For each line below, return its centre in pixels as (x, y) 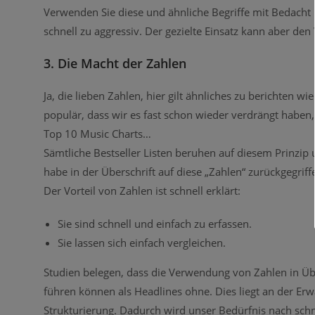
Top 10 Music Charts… (97, 133)
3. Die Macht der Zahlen (115, 63)
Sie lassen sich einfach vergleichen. (142, 242)
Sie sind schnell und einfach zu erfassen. (155, 223)
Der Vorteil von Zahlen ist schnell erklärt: (142, 190)
